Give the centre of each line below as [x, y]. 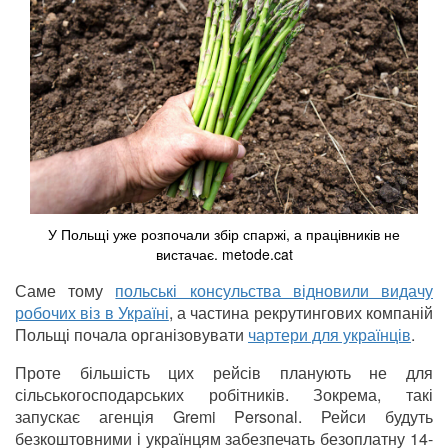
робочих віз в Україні [92, 313]
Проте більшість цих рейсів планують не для [224, 373]
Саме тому [65, 291]
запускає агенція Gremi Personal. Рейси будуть [224, 417]
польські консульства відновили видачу [274, 291]
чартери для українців [329, 335]
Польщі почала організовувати [131, 335]
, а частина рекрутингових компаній [301, 313]
